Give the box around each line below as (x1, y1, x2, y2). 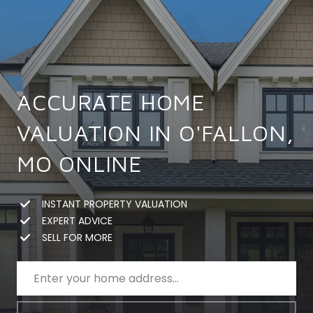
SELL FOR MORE (42, 230, 112, 245)
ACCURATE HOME (17, 89, 205, 115)
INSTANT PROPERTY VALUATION (42, 196, 187, 211)
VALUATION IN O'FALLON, (17, 119, 294, 146)
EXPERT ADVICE (42, 213, 112, 228)
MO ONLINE (17, 150, 143, 177)
